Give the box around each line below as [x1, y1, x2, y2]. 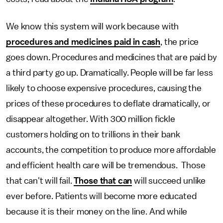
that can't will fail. [6, 176, 74, 185]
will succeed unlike [132, 176, 206, 185]
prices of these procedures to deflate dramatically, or [6, 99, 211, 108]
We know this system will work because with [6, 22, 179, 31]
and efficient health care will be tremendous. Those [6, 161, 206, 170]
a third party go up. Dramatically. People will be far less [6, 68, 213, 77]
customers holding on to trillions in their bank [6, 130, 180, 139]
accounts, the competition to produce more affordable [6, 145, 216, 154]
